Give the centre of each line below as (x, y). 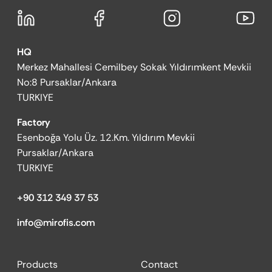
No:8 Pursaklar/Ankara (67, 82)
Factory (34, 122)
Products (37, 264)
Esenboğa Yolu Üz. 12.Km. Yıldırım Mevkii (106, 138)
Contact (159, 264)
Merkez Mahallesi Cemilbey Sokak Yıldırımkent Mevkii (134, 67)
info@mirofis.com (56, 223)
